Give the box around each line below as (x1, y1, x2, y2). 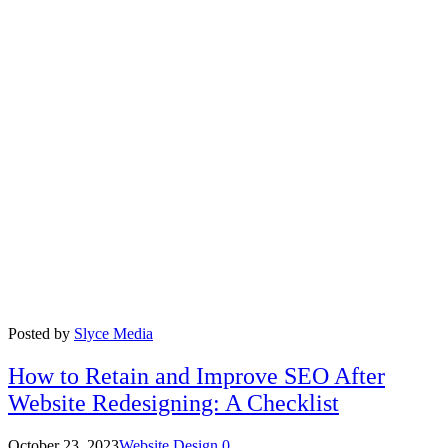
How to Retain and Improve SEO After (8, 362, 385, 389)
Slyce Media (74, 324, 153, 342)
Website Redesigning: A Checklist (8, 389, 339, 416)
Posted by (8, 324, 74, 342)
